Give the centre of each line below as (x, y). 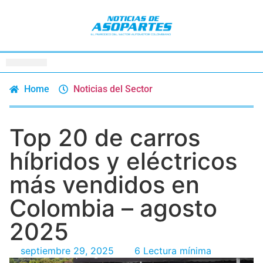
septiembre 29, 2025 (67, 250)
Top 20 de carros (105, 137)
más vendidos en (104, 184)
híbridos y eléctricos (123, 161)
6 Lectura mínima (173, 250)
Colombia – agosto (113, 208)
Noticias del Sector (113, 89)
